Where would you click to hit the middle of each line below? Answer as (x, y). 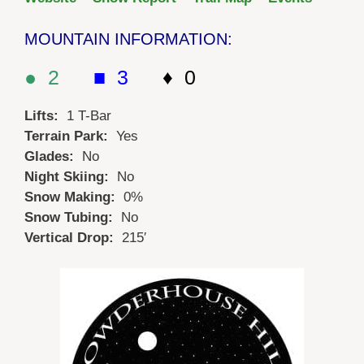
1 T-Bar (89, 115)
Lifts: (45, 115)
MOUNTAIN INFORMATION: (128, 39)
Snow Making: (74, 197)
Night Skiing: (71, 176)
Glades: (53, 156)
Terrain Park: (70, 136)
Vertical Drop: (73, 237)
